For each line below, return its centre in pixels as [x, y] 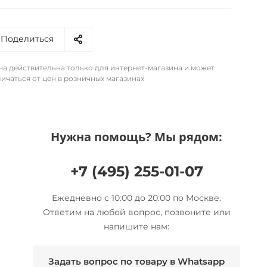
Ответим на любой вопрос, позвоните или [136, 212]
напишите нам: [136, 226]
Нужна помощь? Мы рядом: [136, 136]
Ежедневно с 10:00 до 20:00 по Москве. [136, 198]
